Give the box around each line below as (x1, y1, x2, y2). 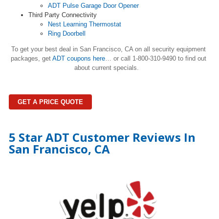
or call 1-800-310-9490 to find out (113, 54, 206, 62)
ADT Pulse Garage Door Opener (48, 1, 139, 9)
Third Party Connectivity (28, 11, 97, 19)
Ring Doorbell (48, 29, 86, 37)
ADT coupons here (52, 54, 105, 62)
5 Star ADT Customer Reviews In (9, 129, 196, 145)
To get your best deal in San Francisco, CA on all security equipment (11, 45, 206, 53)
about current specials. (74, 64, 143, 71)
